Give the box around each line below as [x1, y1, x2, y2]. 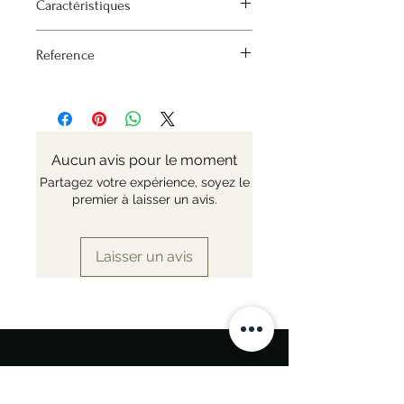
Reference [36, 47, 95, 64]
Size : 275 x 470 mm [36, 32, 152, 47]
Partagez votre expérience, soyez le [39, 175, 250, 190]
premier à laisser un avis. [71, 192, 217, 207]
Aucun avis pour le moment [51, 151, 237, 170]
